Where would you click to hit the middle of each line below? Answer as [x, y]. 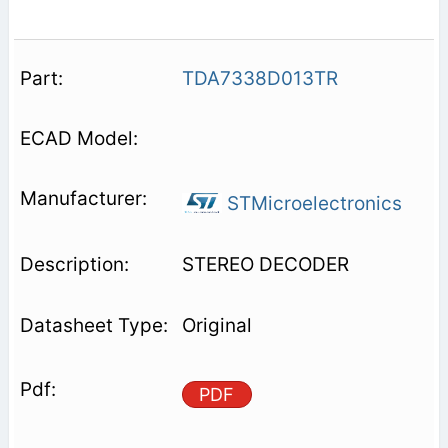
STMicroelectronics [311, 204]
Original [216, 326]
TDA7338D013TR [259, 79]
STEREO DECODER [265, 265]
